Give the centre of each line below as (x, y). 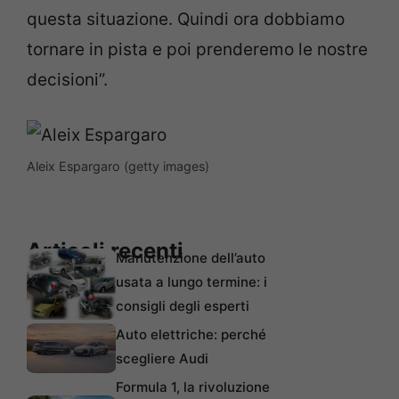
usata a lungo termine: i (191, 281)
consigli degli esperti (183, 305)
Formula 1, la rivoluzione (193, 387)
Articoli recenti (105, 250)
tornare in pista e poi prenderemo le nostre (197, 49)
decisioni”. (67, 79)
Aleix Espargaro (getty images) (118, 166)
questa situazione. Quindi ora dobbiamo (186, 19)
